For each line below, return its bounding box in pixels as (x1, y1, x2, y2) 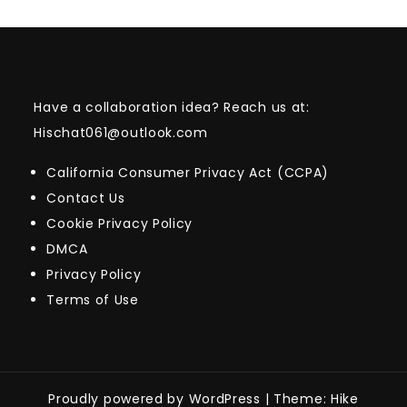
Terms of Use (46, 291, 139, 309)
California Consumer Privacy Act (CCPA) (46, 164, 330, 182)
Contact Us (46, 189, 125, 207)
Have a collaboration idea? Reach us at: (34, 98, 310, 116)
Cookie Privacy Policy (46, 214, 194, 233)
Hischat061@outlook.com (34, 124, 208, 142)
